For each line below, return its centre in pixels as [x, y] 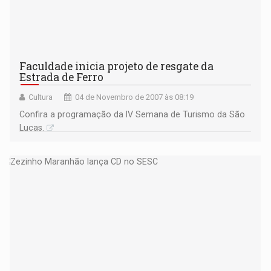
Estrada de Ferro [62, 77]
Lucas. [32, 128]
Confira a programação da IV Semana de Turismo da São [132, 115]
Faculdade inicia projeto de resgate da [117, 67]
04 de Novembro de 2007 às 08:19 [135, 97]
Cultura [41, 97]
